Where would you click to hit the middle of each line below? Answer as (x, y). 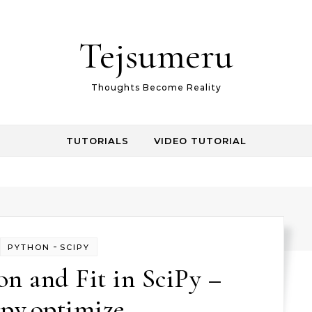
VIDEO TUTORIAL (200, 141)
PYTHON (29, 247)
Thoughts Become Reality (156, 87)
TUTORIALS (97, 141)
